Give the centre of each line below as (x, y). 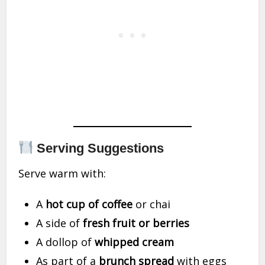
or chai (152, 204)
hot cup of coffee (89, 204)
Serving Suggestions (99, 148)
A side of (60, 223)
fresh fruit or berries (136, 223)
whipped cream (135, 242)
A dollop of (66, 242)
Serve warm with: (62, 174)
